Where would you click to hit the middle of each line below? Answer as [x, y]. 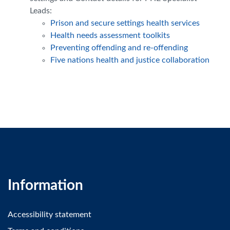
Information [45, 185]
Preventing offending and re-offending [119, 47]
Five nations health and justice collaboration [131, 60]
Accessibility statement [50, 214]
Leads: [41, 11]
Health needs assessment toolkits [110, 35]
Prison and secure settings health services [125, 23]
